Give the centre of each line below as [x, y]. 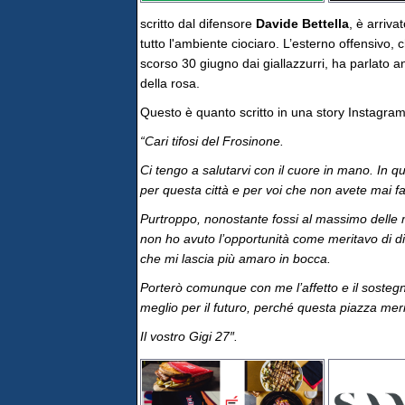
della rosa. [170, 83]
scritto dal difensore [198, 24]
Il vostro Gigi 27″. [189, 336]
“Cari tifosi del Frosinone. [212, 141]
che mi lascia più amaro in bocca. [235, 259]
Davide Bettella [302, 24]
